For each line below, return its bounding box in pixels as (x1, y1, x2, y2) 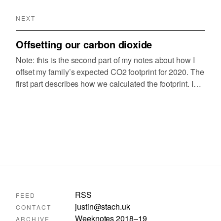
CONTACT (16, 202, 52, 211)
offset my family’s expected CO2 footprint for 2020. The (16, 66, 204, 77)
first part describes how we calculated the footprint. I (16, 77, 193, 89)
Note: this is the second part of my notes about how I (16, 54, 195, 66)
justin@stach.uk (75, 200, 130, 212)
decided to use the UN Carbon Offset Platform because (16, 89, 205, 101)
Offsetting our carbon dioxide (16, 37, 152, 51)
